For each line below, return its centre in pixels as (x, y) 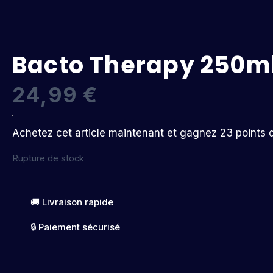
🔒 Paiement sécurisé (75, 227)
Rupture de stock (48, 158)
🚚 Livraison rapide (72, 202)
